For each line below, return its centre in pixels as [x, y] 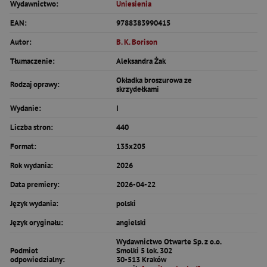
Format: [23, 146]
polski [126, 204]
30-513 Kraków [141, 260]
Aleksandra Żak [141, 61]
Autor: [21, 42]
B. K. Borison [137, 42]
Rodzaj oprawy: [35, 84]
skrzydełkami [138, 89]
